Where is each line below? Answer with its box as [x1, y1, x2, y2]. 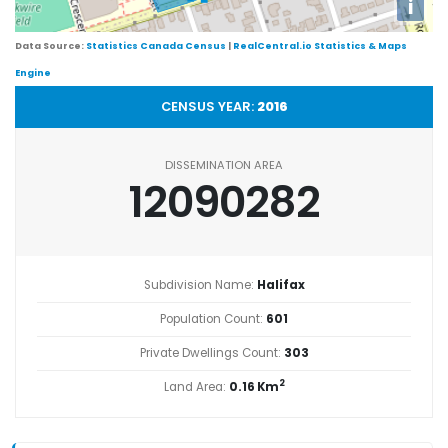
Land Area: [163, 378, 229, 395]
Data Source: [15, 38, 86, 52]
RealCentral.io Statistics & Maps [233, 38, 407, 52]
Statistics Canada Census [86, 38, 226, 52]
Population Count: [160, 310, 266, 327]
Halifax [256, 276, 305, 293]
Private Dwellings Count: [139, 344, 284, 361]
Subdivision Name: [143, 276, 257, 293]
